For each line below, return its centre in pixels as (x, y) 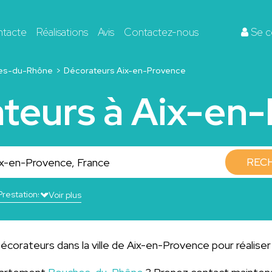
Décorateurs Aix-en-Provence (124, 70)
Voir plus (65, 195)
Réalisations (62, 32)
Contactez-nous (161, 32)
